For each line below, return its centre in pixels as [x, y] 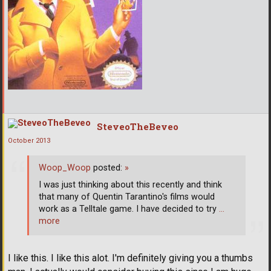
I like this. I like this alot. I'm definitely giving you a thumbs [130, 258]
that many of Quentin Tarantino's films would [127, 197]
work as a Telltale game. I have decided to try [129, 209]
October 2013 [29, 140]
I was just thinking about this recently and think [130, 185]
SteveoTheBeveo [138, 126]
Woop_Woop [65, 168]
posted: [108, 168]
